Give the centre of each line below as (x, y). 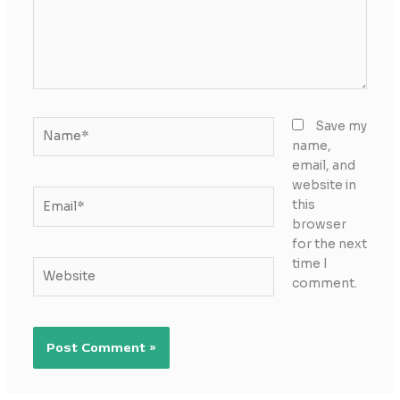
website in (325, 185)
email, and (324, 165)
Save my (342, 126)
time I (310, 263)
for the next (330, 244)
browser (320, 224)
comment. (325, 283)
